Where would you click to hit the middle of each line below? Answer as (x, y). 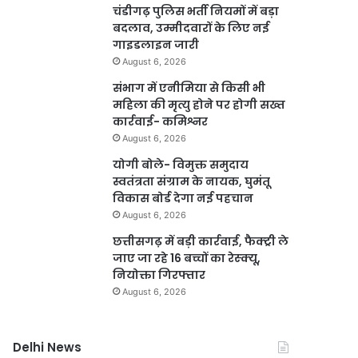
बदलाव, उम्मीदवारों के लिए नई (191, 28)
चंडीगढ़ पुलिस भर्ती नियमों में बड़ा (196, 11)
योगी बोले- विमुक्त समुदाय (181, 165)
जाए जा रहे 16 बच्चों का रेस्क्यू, (187, 258)
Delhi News (48, 347)
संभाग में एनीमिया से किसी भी (189, 88)
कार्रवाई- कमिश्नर (161, 121)
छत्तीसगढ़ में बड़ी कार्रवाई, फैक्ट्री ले (201, 241)
